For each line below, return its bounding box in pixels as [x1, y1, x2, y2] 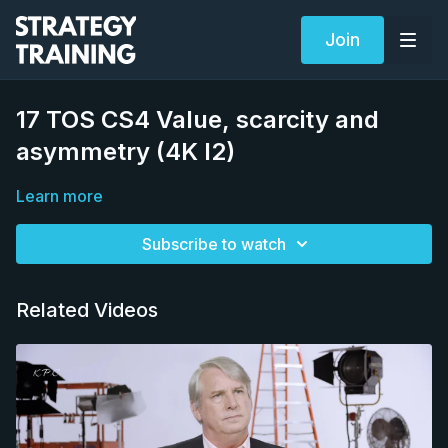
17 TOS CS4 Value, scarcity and [16, 105, 379, 134]
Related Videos [16, 298, 158, 322]
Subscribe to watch [142, 234, 286, 254]
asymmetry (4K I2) [16, 137, 235, 166]
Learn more [16, 186, 103, 206]
